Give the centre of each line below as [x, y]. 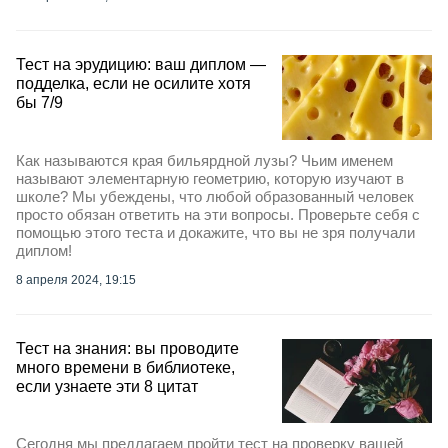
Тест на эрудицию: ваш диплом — [141, 65]
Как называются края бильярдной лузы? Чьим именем [204, 160]
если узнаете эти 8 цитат [107, 386]
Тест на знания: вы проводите [127, 348]
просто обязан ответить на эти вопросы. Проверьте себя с [218, 214]
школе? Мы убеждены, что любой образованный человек [215, 196]
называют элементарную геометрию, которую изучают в [210, 178]
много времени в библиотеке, [125, 367]
